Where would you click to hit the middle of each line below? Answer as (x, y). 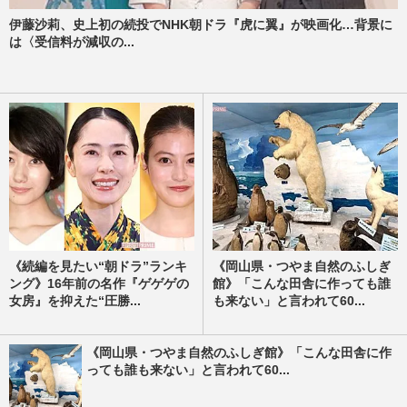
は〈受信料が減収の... (72, 42)
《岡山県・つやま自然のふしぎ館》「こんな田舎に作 (239, 353)
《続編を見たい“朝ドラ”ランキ (98, 267)
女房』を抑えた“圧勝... (75, 301)
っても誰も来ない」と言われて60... (188, 370)
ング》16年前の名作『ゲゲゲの (99, 284)
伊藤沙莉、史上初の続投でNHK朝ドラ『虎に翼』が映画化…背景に (201, 25)
